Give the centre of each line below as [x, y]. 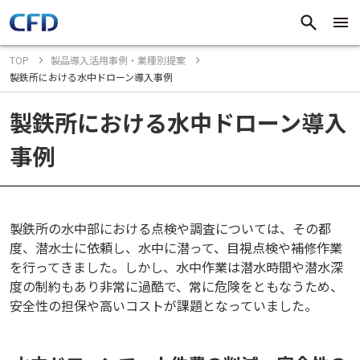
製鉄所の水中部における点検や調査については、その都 [170, 228]
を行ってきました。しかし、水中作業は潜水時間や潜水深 [176, 267]
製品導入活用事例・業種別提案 [118, 60]
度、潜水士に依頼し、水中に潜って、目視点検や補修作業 [176, 247]
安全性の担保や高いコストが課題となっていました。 [164, 305]
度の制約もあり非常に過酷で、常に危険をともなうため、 [176, 286]
